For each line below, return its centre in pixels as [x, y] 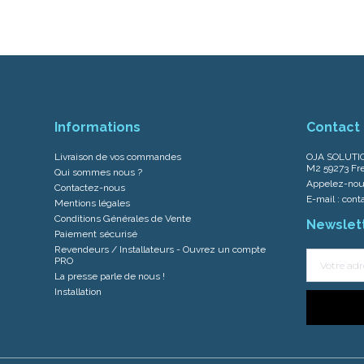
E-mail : [324, 199]
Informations [97, 128]
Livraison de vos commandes [118, 157]
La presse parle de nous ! [110, 276]
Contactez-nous [90, 188]
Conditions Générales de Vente [123, 219]
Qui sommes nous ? [98, 172]
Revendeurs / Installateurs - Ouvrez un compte [160, 249]
